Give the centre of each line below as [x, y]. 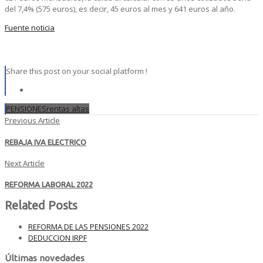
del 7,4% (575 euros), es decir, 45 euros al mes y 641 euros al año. [120, 9]
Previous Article [32, 121]
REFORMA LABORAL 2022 [49, 185]
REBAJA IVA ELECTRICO [45, 142]
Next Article [25, 163]
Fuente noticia [30, 28]
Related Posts [41, 206]
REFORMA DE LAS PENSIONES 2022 [88, 226]
